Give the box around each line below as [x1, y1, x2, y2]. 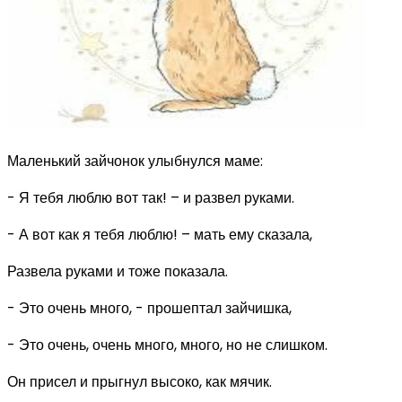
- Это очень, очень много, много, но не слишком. [7, 334, 328, 355]
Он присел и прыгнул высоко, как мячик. [7, 371, 272, 392]
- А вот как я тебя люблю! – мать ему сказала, [7, 223, 312, 245]
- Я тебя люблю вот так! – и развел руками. [7, 187, 294, 208]
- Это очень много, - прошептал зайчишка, [7, 297, 292, 319]
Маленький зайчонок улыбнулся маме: [7, 150, 263, 171]
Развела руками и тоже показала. [7, 260, 228, 282]
